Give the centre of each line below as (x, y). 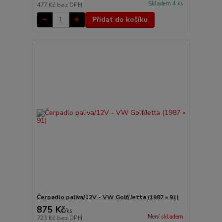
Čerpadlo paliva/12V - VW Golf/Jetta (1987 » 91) (108, 197)
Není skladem (165, 217)
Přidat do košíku (120, 19)
